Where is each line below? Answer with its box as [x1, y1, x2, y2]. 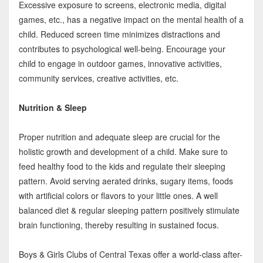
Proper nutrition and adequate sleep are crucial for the [18, 131, 220, 143]
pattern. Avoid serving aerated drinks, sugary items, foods [18, 175, 233, 187]
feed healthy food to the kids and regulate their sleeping [18, 160, 225, 173]
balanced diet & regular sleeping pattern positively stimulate [18, 204, 240, 217]
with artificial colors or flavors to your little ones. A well [18, 190, 218, 202]
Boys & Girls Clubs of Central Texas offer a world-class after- [18, 248, 242, 261]
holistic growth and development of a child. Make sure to [18, 146, 228, 158]
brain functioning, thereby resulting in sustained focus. [18, 219, 219, 231]
